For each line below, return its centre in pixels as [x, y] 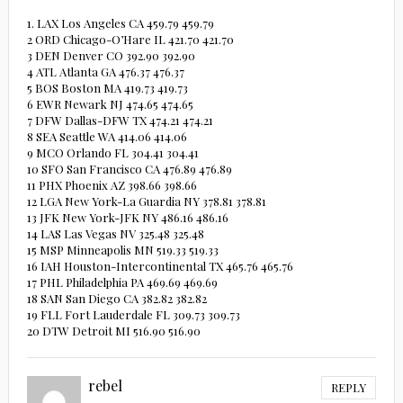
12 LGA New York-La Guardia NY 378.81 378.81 [146, 201]
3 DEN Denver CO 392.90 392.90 [111, 56]
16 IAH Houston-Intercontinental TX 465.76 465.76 [160, 266]
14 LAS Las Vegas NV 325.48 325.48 [115, 234]
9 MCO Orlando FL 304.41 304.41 [112, 153]
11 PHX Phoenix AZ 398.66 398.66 [112, 185]
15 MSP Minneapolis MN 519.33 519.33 [122, 250]
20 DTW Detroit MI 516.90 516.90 [113, 331]
